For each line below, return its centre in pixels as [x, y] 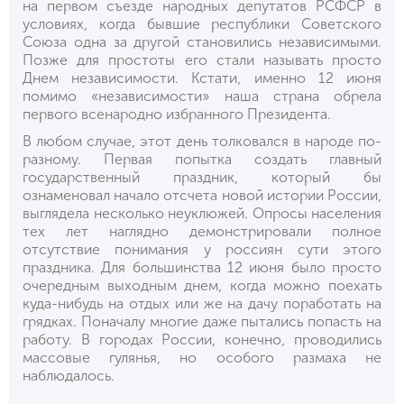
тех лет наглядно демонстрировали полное [202, 231]
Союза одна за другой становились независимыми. [202, 42]
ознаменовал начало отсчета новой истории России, [202, 195]
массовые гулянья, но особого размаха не [202, 358]
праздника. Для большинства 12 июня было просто [202, 267]
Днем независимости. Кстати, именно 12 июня [202, 78]
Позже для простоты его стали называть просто [202, 60]
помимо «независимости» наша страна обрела [202, 96]
